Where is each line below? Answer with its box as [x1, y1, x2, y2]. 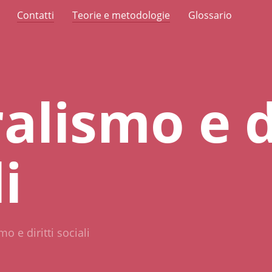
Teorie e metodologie [72, 8, 170, 22]
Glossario [188, 8, 232, 22]
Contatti [17, 8, 54, 22]
